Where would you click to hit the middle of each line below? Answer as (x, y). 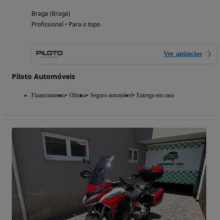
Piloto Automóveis (43, 76)
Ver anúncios (183, 54)
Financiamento (48, 95)
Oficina (78, 95)
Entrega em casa (155, 95)
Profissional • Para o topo (66, 24)
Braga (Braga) (51, 13)
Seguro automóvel (111, 95)
